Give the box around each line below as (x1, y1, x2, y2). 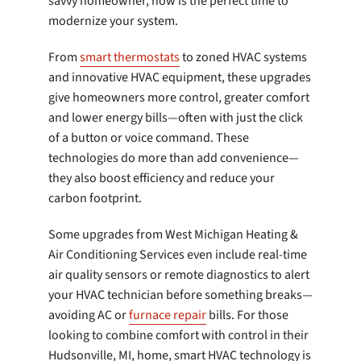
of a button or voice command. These (48, 128, 249, 147)
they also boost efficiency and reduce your (48, 168, 275, 187)
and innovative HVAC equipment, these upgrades (48, 68, 311, 86)
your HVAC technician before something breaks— (48, 285, 313, 304)
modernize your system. (48, 11, 178, 30)
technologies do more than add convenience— (48, 148, 299, 167)
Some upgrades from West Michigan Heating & (48, 225, 298, 243)
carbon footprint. (48, 189, 142, 207)
